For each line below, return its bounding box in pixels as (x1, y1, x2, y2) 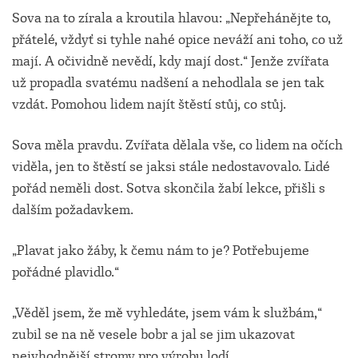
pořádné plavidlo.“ (12, 264, 119, 281)
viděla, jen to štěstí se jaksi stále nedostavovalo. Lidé (12, 158, 330, 176)
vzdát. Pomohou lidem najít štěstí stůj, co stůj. (12, 96, 286, 113)
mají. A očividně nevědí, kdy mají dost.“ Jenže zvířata (12, 53, 329, 70)
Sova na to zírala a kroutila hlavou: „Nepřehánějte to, (12, 10, 331, 27)
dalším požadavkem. (12, 201, 133, 219)
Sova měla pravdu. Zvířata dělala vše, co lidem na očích (12, 137, 343, 154)
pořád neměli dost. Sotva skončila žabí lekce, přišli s (12, 180, 325, 197)
